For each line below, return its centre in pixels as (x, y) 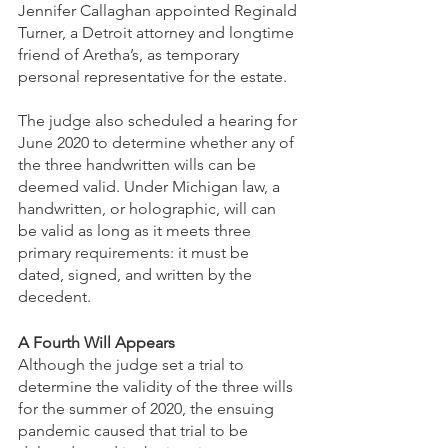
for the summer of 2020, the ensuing (148, 409)
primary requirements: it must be (135, 253)
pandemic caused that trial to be (135, 431)
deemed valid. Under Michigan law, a (151, 187)
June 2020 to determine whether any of (158, 143)
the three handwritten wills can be (139, 165)
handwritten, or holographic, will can (149, 209)
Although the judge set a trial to (133, 365)
